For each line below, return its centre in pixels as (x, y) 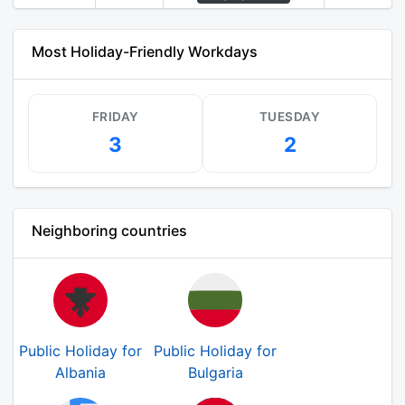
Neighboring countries (109, 231)
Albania (80, 373)
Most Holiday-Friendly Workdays (145, 52)
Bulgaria (215, 373)
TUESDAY (290, 117)
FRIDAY (115, 117)
